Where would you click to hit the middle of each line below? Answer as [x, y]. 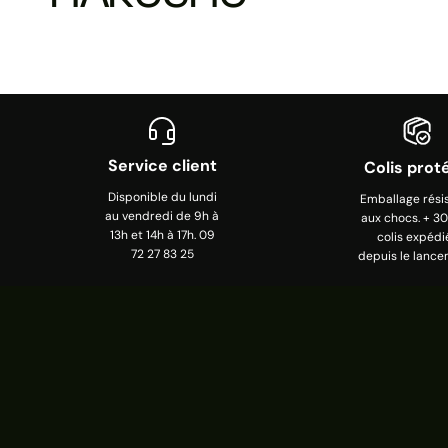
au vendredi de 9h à [162, 215]
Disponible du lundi [162, 196]
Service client [162, 165]
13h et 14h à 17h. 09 [162, 234]
